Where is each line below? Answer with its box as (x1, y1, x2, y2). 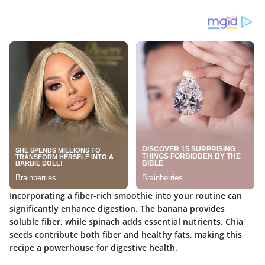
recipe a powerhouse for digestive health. (9, 241, 177, 253)
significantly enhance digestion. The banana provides (9, 202, 225, 214)
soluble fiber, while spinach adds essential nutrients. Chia (9, 215, 243, 227)
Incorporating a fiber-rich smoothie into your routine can (9, 189, 242, 201)
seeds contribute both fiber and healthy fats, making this (9, 228, 242, 240)
